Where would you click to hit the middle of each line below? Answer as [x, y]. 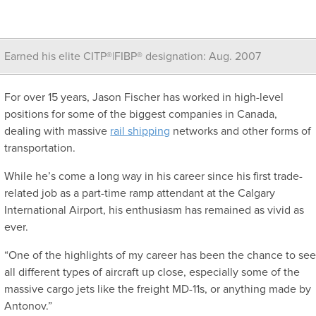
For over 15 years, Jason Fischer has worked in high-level [144, 98]
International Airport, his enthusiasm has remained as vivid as [154, 211]
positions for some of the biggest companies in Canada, [141, 115]
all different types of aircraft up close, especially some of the [152, 273]
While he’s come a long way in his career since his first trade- [154, 177]
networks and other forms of [241, 132]
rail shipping [140, 132]
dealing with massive [57, 132]
